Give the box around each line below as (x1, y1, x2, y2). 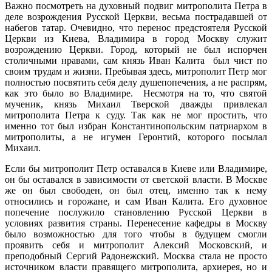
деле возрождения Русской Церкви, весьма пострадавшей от (5, 11, 267, 22)
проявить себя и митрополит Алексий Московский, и (5, 239, 267, 250)
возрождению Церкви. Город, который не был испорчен (5, 44, 267, 55)
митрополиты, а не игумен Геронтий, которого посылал (5, 131, 267, 142)
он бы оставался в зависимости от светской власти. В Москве (5, 174, 267, 185)
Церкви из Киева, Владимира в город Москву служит (5, 33, 267, 44)
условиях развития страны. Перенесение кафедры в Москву (5, 217, 267, 228)
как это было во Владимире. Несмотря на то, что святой (5, 87, 267, 98)
